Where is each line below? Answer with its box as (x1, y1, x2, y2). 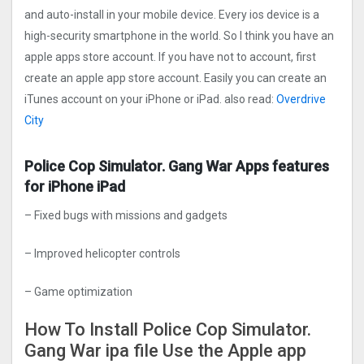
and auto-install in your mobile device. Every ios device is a (24, 8, 319, 22)
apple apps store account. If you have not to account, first (24, 50, 316, 64)
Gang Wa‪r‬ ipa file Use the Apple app (24, 340, 306, 362)
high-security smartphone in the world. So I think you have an (24, 29, 334, 43)
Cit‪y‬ (24, 114, 44, 128)
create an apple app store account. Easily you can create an (24, 71, 327, 85)
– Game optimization (24, 285, 132, 299)
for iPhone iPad (24, 178, 125, 196)
